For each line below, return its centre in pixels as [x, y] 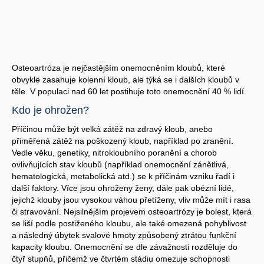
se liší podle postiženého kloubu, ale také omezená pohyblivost [129, 223]
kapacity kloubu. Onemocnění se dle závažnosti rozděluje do [125, 247]
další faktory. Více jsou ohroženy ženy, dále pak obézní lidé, [123, 188]
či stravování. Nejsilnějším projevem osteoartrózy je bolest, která [132, 211]
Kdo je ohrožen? [50, 110]
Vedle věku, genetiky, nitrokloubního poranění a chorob [114, 152]
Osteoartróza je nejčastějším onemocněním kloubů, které [118, 67]
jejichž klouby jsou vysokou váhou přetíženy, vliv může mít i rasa [131, 199]
